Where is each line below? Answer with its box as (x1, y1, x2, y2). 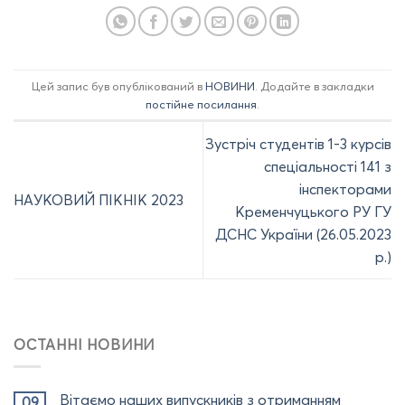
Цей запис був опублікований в (31, 78, 205, 93)
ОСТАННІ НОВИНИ (14, 334, 155, 353)
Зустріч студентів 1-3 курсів (205, 134, 391, 153)
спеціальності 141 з (264, 156, 391, 175)
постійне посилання (146, 96, 257, 111)
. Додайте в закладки (254, 78, 374, 93)
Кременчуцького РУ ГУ (235, 202, 391, 221)
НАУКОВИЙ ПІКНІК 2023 (14, 191, 184, 210)
